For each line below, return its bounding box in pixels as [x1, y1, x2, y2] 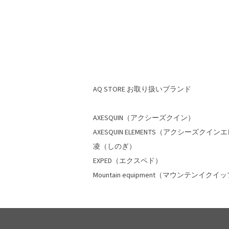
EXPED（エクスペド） [93, 156, 162, 166]
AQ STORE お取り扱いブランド [93, 84, 191, 95]
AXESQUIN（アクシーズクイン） [93, 113, 195, 123]
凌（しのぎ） [93, 142, 136, 152]
